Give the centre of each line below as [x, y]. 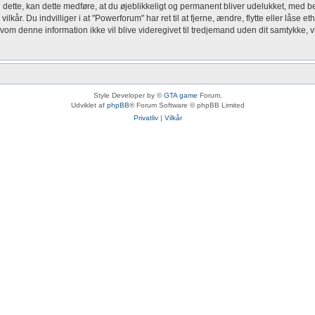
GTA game [180, 95]
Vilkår [173, 118]
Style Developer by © [128, 95]
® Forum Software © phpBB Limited [187, 105]
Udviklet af [89, 105]
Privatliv [146, 118]
